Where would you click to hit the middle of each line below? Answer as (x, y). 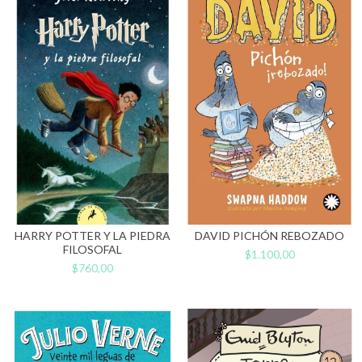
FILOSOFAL (93, 249)
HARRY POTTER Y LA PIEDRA (93, 235)
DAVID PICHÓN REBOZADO (269, 235)
